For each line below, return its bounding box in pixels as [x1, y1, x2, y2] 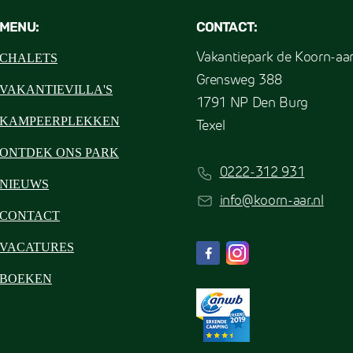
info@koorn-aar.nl [219, 194, 324, 208]
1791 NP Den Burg [195, 97, 309, 111]
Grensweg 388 [195, 74, 282, 88]
